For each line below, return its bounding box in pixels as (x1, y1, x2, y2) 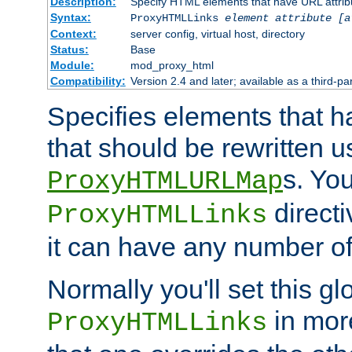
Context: (49, 27, 97, 40)
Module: (49, 58, 94, 71)
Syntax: (49, 10, 91, 24)
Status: (49, 42, 89, 56)
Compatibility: (49, 74, 126, 87)
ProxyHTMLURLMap (47, 166, 283, 196)
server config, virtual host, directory (130, 27, 305, 40)
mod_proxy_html (130, 58, 214, 71)
